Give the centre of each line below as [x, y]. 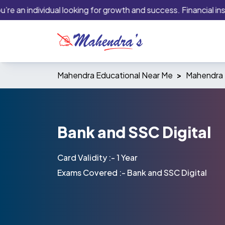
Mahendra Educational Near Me [115, 75]
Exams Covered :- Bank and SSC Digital [132, 173]
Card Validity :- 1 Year [97, 158]
